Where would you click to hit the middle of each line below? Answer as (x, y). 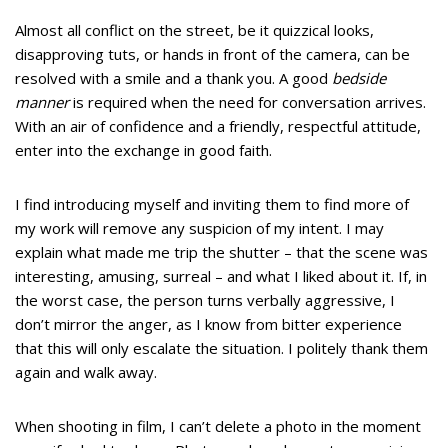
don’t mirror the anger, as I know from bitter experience (208, 324)
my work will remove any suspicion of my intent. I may (199, 228)
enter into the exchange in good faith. (143, 150)
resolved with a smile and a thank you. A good (173, 78)
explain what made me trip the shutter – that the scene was (221, 252)
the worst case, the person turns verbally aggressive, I (205, 300)
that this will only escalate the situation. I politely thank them (221, 348)
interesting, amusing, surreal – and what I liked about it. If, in (221, 276)
